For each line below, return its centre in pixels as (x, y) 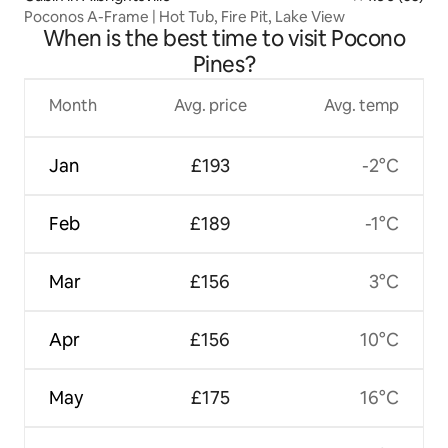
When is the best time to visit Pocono (224, 39)
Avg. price (210, 106)
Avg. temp (361, 106)
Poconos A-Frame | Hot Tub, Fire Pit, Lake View (184, 17)
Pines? (224, 65)
